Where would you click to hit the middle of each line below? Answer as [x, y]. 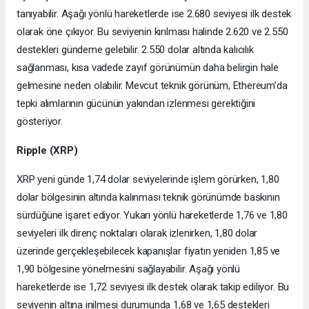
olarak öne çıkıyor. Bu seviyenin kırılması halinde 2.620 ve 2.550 [152, 32]
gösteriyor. [40, 122]
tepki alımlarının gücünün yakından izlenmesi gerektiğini [136, 104]
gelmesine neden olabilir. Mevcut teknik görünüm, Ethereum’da [152, 86]
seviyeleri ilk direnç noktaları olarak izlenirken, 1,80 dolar [137, 233]
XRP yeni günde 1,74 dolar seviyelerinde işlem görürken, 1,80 [148, 180]
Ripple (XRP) [47, 151]
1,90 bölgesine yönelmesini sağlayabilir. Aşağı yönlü [129, 269]
